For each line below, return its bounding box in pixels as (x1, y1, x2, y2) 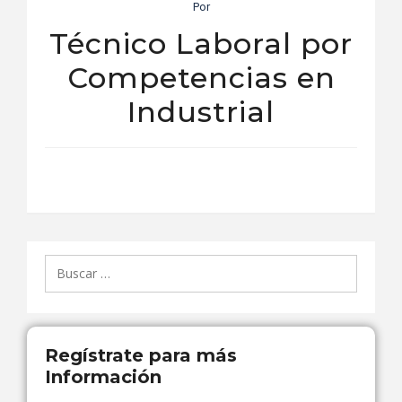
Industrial (127, 93, 275, 129)
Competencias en (66, 59, 336, 95)
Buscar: (44, 256, 89, 275)
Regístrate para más (45, 345, 237, 367)
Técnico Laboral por (49, 25, 353, 61)
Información (45, 366, 162, 389)
